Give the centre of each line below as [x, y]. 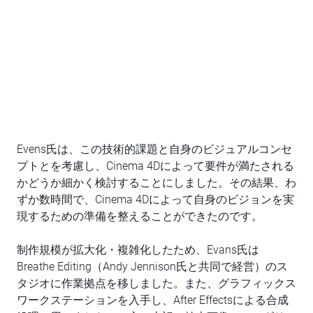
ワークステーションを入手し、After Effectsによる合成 [153, 300]
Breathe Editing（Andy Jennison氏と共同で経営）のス [152, 267]
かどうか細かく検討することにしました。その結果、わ [156, 183]
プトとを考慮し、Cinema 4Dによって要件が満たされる [155, 166]
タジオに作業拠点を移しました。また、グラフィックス [156, 284]
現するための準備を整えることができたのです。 [140, 217]
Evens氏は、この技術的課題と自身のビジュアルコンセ [154, 150]
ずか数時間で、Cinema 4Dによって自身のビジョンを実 [155, 200]
